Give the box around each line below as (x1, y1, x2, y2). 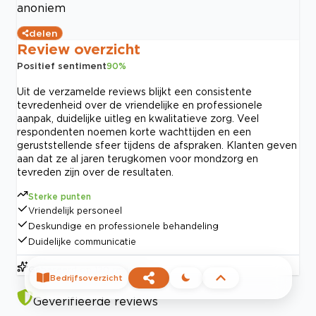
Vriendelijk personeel (28, 205, 122, 215)
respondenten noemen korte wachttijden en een (17, 126, 251, 137)
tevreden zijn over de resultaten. (17, 166, 174, 177)
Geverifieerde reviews (33, 294, 158, 308)
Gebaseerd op (28, 264, 92, 274)
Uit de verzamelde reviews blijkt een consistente (17, 85, 252, 97)
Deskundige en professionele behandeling (28, 221, 219, 231)
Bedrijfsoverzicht (49, 273, 123, 282)
